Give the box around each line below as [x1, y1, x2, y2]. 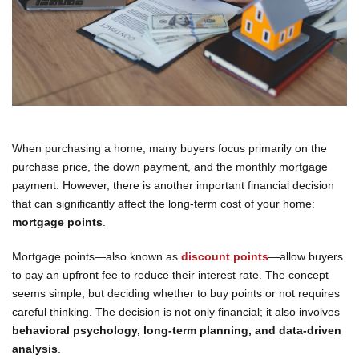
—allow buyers [268, 249, 343, 263]
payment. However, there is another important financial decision [12, 178, 334, 192]
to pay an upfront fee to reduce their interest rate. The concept [12, 268, 329, 281]
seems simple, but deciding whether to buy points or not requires [12, 286, 340, 300]
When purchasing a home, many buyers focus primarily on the [12, 141, 327, 155]
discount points [181, 249, 268, 263]
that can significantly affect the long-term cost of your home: [12, 196, 315, 210]
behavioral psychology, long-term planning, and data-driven [12, 323, 341, 337]
